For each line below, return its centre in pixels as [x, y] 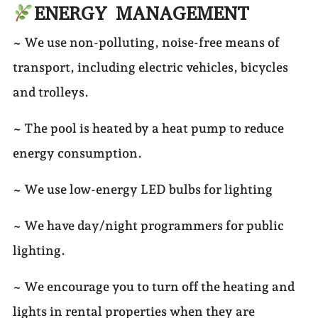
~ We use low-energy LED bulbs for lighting [142, 190]
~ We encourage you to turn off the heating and [153, 287]
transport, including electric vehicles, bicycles [150, 67]
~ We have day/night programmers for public [148, 226]
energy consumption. [77, 153]
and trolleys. [50, 92]
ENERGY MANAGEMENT [141, 14]
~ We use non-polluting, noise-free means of [146, 43]
